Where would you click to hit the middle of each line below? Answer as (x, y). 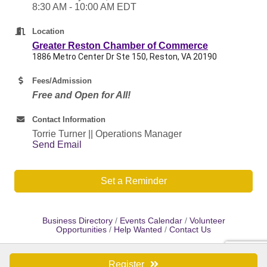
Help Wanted (138, 230)
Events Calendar (151, 221)
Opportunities (81, 230)
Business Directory (77, 221)
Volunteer (207, 221)
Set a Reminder (133, 181)
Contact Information (69, 119)
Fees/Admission (62, 81)
